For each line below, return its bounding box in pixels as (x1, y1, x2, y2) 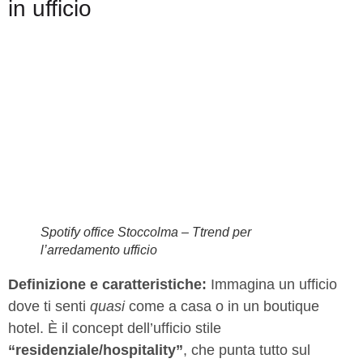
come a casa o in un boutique (125, 298, 319, 315)
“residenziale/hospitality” (8, 342, 183, 359)
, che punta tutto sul (183, 342, 310, 359)
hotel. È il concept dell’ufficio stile (8, 320, 221, 337)
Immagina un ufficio (207, 276, 337, 293)
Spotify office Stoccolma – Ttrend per (41, 225, 251, 240)
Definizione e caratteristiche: (8, 276, 207, 293)
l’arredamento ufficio (41, 243, 157, 258)
